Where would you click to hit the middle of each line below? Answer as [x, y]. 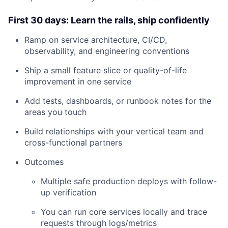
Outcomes [44, 162]
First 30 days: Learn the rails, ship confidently [109, 20]
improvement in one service [78, 82]
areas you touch [55, 112]
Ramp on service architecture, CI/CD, [96, 40]
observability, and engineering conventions [107, 51]
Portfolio [159, 185]
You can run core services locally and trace [124, 212]
